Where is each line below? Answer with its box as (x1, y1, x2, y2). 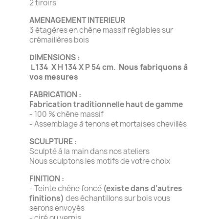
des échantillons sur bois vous (64, 193, 170, 203)
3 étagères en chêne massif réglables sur (29, 24, 173, 35)
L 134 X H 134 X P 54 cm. (29, 62, 119, 72)
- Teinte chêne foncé (29, 183, 103, 194)
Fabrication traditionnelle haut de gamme (29, 99, 183, 109)
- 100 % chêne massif (29, 109, 104, 119)
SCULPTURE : (29, 136, 77, 147)
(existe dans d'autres (103, 183, 182, 194)
